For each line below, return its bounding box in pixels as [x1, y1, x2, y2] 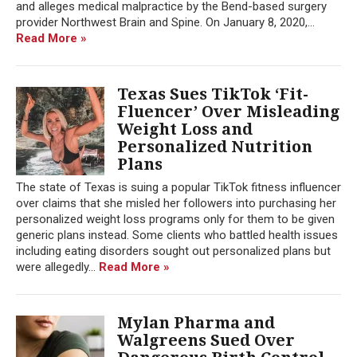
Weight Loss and [117, 119, 253, 139]
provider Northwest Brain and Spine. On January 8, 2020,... [16, 14, 315, 29]
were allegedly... [16, 259, 99, 274]
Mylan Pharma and [117, 312, 275, 332]
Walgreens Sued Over [117, 330, 295, 350]
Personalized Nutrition [117, 136, 312, 156]
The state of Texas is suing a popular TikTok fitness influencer [16, 179, 341, 194]
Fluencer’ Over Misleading [117, 101, 339, 121]
